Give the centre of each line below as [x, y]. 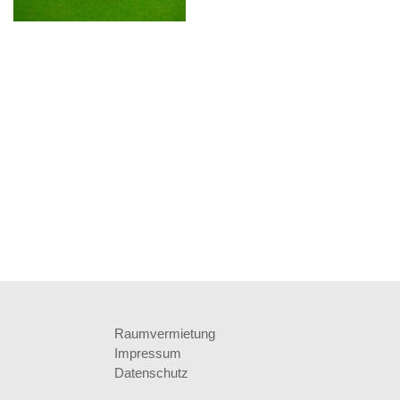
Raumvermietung [164, 333]
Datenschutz [151, 372]
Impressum [147, 353]
